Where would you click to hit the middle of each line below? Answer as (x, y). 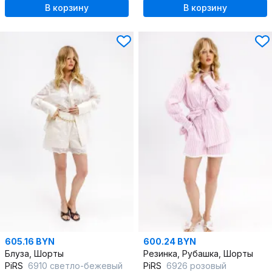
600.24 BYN (170, 242)
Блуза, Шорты (34, 254)
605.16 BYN (30, 242)
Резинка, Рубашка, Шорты (198, 254)
